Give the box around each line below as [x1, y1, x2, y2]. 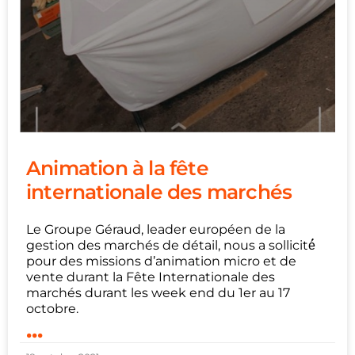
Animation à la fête [26, 156, 208, 181]
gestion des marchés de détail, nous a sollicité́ [26, 238, 315, 254]
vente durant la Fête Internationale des [26, 269, 275, 285]
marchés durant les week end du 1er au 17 [26, 285, 290, 301]
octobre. [26, 301, 78, 317]
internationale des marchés [26, 180, 292, 204]
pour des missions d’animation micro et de [26, 254, 296, 269]
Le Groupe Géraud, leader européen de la [26, 222, 285, 238]
